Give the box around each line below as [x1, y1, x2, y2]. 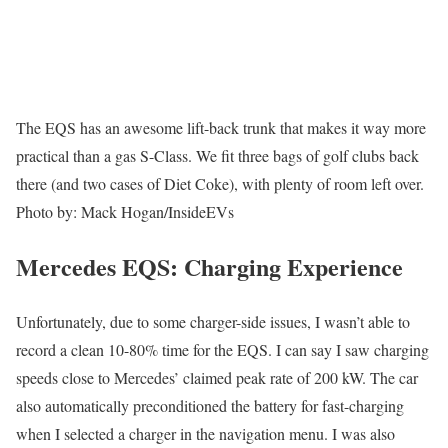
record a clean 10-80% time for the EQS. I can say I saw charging [16, 338, 429, 360]
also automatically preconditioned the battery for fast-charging [16, 394, 404, 416]
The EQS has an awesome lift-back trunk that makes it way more [16, 116, 426, 138]
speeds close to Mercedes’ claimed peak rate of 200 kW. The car [16, 366, 418, 388]
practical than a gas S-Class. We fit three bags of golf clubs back [16, 144, 419, 166]
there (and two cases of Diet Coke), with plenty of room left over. [16, 172, 424, 194]
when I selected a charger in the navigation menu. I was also [16, 422, 395, 444]
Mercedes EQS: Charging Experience [16, 248, 403, 284]
